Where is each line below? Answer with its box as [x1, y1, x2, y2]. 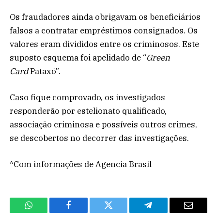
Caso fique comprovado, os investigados [10, 92, 165, 103]
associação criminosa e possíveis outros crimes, [10, 119, 197, 130]
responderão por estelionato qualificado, [10, 106, 167, 117]
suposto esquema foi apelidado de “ [10, 52, 146, 63]
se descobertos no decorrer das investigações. [10, 133, 189, 144]
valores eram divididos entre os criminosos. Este [10, 38, 199, 49]
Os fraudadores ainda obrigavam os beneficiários [10, 11, 201, 22]
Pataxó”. [28, 65, 61, 77]
